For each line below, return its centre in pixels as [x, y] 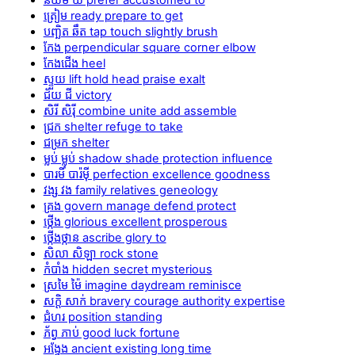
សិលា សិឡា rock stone [101, 253]
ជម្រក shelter [76, 142]
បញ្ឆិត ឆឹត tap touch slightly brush [130, 31]
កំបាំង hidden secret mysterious [128, 269]
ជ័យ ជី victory [77, 95]
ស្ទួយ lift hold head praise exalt [124, 79]
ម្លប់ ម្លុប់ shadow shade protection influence [158, 158]
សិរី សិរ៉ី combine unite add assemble [140, 111]
